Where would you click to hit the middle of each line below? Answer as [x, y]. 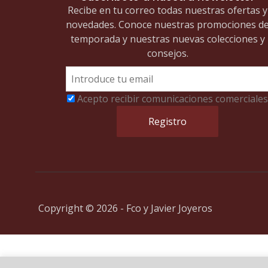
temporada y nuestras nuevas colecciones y [167, 39]
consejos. [167, 53]
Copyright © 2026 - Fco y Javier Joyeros [125, 208]
